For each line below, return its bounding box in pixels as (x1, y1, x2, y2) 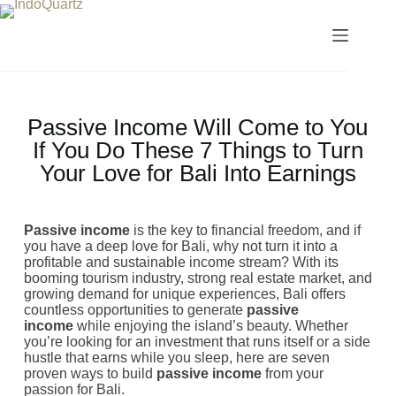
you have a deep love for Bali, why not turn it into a (23, 239, 338, 254)
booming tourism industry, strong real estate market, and (23, 270, 372, 286)
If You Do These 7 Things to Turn (32, 137, 363, 164)
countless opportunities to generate (23, 302, 247, 317)
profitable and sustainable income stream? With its (23, 255, 339, 270)
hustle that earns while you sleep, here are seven (23, 350, 330, 365)
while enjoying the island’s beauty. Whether (72, 318, 348, 333)
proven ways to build (23, 366, 156, 381)
